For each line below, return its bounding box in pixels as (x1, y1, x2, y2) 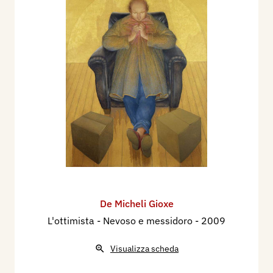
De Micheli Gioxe (99, 197, 174, 210)
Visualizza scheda (110, 243, 179, 254)
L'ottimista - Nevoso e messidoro (48, 214, 195, 227)
